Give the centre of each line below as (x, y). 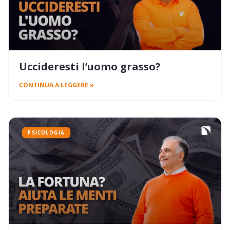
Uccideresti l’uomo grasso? (90, 67)
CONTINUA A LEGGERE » (56, 85)
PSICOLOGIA (46, 133)
